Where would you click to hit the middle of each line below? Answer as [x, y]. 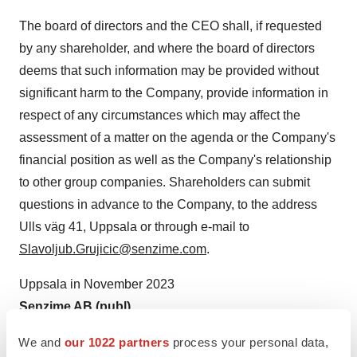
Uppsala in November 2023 [97, 284]
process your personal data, [249, 342]
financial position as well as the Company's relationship [175, 160]
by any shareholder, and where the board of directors [167, 48]
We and [41, 342]
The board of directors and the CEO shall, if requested [171, 26]
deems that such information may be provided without [169, 71]
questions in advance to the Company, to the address [168, 204]
